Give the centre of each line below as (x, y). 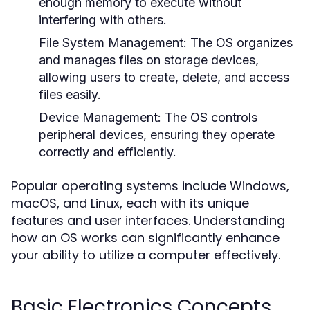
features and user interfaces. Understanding (148, 220)
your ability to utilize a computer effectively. (146, 255)
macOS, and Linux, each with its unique (130, 203)
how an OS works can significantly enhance (145, 238)
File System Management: (113, 43)
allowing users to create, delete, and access (164, 77)
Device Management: (100, 117)
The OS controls (209, 117)
